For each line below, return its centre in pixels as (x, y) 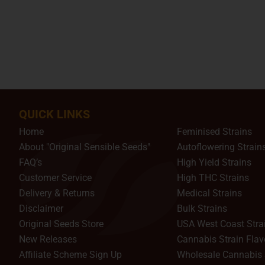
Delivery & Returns (57, 193)
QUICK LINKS (54, 114)
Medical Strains (209, 193)
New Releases (48, 239)
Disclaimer (41, 209)
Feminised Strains (214, 132)
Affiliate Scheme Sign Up (70, 255)
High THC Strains (213, 178)
